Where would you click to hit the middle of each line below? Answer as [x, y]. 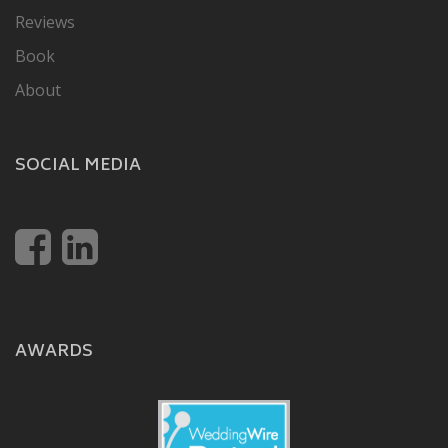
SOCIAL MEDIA [78, 165]
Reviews [45, 21]
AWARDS [54, 351]
